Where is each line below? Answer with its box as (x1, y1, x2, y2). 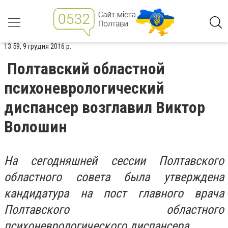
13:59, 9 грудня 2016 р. (4, 42, 71, 51)
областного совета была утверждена (4, 170, 224, 184)
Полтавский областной (7, 59, 165, 78)
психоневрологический (4, 78, 164, 98)
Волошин (4, 117, 67, 136)
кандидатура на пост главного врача (4, 186, 224, 201)
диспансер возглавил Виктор (4, 98, 205, 117)
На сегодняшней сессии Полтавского (4, 154, 224, 168)
